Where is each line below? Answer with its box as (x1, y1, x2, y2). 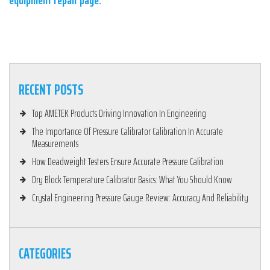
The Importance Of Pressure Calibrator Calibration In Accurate (32, 124, 223, 140)
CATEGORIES (19, 242, 71, 266)
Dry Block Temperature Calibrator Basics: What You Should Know (32, 172, 232, 188)
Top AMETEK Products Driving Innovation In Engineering (32, 105, 206, 122)
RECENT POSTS (19, 78, 83, 102)
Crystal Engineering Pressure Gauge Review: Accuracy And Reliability (32, 190, 248, 206)
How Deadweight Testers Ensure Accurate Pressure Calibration (32, 154, 224, 170)
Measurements (32, 136, 78, 152)
